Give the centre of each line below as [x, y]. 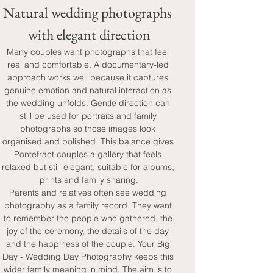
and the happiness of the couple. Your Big [89, 244]
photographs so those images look [89, 129]
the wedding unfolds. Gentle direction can [89, 103]
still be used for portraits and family [89, 116]
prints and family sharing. [89, 180]
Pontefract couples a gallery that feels [89, 154]
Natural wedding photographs [89, 12]
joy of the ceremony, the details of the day [89, 231]
